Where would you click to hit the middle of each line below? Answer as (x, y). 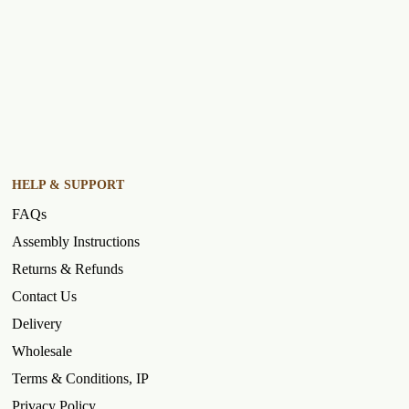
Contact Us (44, 296)
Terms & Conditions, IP (80, 378)
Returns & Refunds (68, 269)
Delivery (37, 324)
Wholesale (42, 351)
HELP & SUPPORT (68, 185)
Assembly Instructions (76, 241)
